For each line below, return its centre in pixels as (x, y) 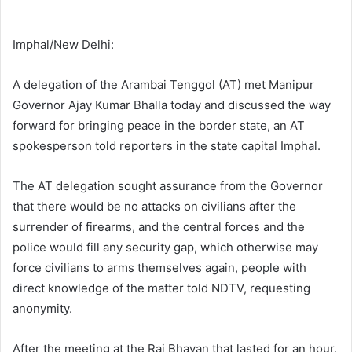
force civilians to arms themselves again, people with (159, 268)
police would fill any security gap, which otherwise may (165, 247)
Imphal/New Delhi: (63, 44)
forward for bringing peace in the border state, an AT (159, 125)
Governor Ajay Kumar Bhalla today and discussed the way (172, 105)
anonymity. (46, 308)
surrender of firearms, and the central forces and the (159, 227)
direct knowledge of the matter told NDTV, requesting (161, 288)
